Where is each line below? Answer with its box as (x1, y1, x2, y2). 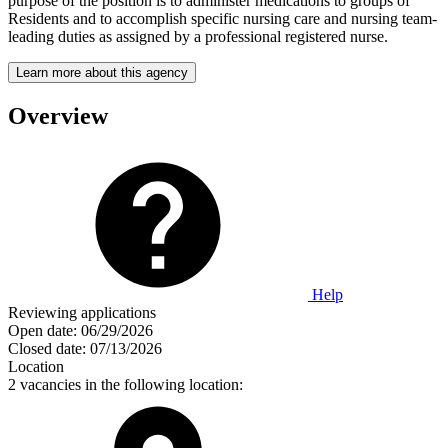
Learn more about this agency (16, 64, 188, 80)
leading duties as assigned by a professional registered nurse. (8, 27, 388, 45)
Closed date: (8, 339, 86, 357)
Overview (8, 102, 108, 129)
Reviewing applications (8, 303, 156, 321)
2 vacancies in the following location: (8, 375, 243, 393)
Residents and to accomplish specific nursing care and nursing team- (8, 9, 437, 27)
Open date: (8, 321, 77, 339)
